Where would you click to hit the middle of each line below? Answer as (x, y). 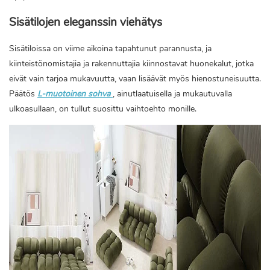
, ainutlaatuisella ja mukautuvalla (172, 94)
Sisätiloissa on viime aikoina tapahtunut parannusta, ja (110, 49)
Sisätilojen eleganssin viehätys (86, 23)
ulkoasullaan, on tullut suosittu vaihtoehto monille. (103, 109)
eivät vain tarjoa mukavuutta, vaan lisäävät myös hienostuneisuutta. (135, 79)
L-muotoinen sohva (75, 94)
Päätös (23, 94)
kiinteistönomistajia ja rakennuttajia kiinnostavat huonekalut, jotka (131, 64)
